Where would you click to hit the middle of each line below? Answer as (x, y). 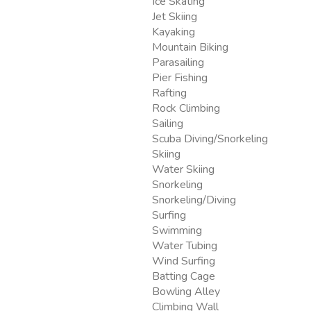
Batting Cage (184, 277)
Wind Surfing (184, 261)
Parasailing (178, 63)
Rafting (169, 93)
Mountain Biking (190, 48)
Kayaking (174, 32)
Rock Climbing (186, 109)
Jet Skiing (175, 17)
